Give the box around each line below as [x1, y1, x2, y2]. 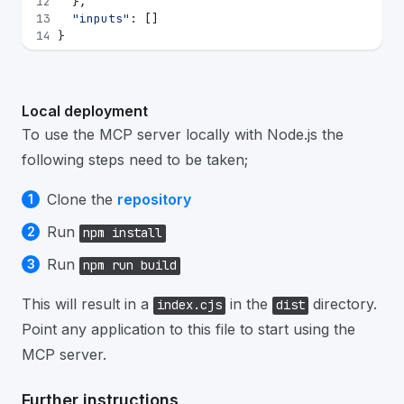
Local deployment [22, 102, 148, 120]
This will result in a [22, 295, 153, 313]
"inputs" [72, 11, 130, 26]
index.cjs [157, 297, 222, 313]
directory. [308, 295, 377, 313]
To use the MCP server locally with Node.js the [22, 125, 344, 143]
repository [117, 190, 191, 208]
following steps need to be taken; [22, 151, 248, 169]
